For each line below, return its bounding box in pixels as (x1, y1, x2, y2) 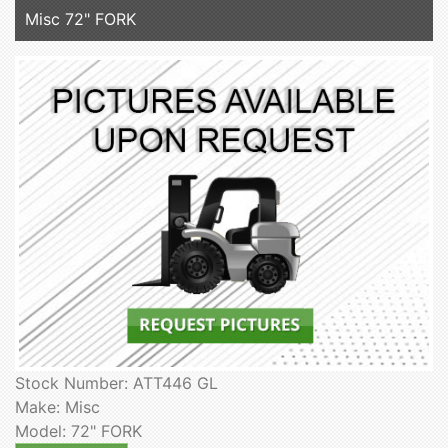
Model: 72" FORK (15, 421, 142, 442)
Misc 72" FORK (25, 9, 136, 30)
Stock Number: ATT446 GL (15, 373, 218, 394)
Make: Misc (15, 397, 100, 418)
